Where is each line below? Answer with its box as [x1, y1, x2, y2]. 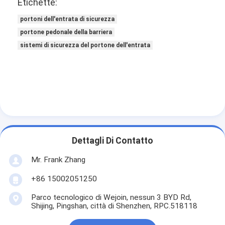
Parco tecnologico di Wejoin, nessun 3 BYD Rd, [31, 192, 191, 202]
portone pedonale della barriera [20, 28, 113, 36]
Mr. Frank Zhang [31, 155, 85, 164]
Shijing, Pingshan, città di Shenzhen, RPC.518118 [31, 201, 197, 210]
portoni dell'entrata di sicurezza [20, 15, 115, 23]
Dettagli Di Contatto [72, 136, 153, 146]
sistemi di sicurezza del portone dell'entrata [20, 41, 151, 49]
